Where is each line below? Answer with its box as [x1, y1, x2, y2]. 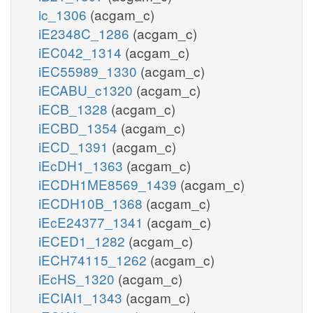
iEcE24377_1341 [38, 212, 147, 231]
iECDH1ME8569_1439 [38, 174, 180, 194]
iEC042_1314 [38, 42, 125, 61]
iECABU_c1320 [38, 80, 136, 99]
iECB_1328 [38, 99, 111, 118]
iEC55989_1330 [38, 61, 140, 80]
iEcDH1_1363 [38, 155, 126, 175]
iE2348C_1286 [38, 23, 133, 43]
